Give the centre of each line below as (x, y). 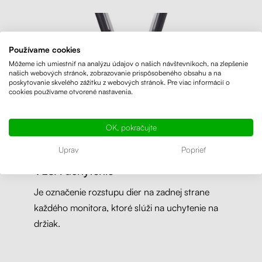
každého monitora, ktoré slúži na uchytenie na (126, 208)
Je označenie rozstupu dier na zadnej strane (121, 192)
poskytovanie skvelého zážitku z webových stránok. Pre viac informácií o (119, 82)
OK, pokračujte (131, 127)
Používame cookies (44, 49)
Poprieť (194, 149)
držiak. (47, 224)
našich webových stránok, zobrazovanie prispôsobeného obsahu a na (115, 73)
